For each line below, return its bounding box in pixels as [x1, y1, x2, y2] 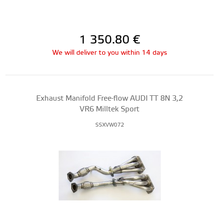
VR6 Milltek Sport [80, 105, 139, 114]
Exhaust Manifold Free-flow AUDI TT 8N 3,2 [36, 94, 183, 103]
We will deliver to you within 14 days [52, 48, 167, 57]
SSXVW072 [95, 122, 124, 129]
